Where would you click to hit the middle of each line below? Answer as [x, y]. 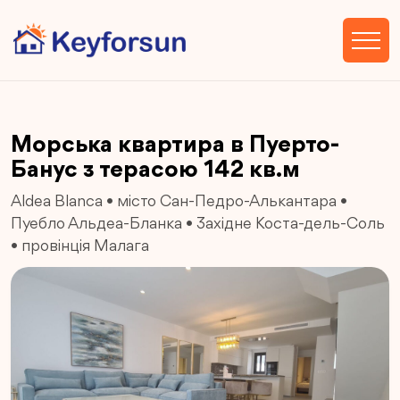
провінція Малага [85, 246]
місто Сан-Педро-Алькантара [227, 202]
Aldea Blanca [57, 202]
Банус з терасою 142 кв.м [155, 171]
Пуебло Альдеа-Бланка [96, 224]
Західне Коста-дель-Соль [291, 224]
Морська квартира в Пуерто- [175, 146]
